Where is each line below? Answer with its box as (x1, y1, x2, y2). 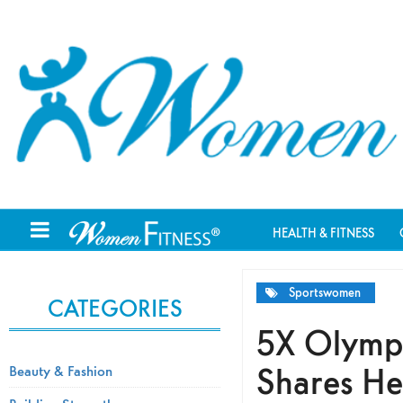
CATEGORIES (47, 293, 183, 323)
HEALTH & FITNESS (273, 225, 375, 241)
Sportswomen (288, 285, 361, 300)
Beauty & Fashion (9, 361, 112, 380)
